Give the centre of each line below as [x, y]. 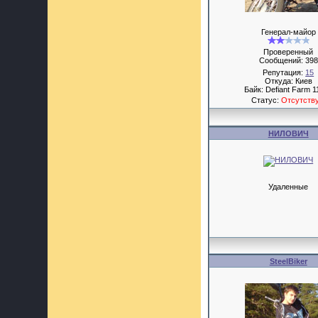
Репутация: [284, 72]
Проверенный [289, 52]
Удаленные [289, 187]
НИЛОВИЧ [288, 133]
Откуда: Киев [288, 81]
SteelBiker [288, 261]
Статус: [267, 100]
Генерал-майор [288, 32]
